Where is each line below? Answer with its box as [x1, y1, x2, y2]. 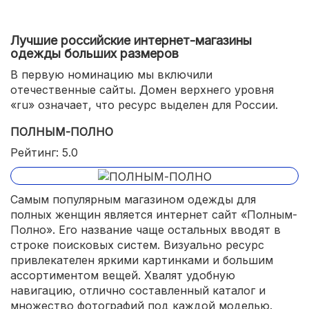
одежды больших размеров [10, 46, 179, 61]
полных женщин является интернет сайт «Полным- [10, 207, 297, 221]
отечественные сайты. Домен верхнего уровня [10, 83, 274, 97]
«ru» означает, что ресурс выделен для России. [10, 98, 278, 112]
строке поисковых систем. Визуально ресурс [10, 237, 264, 252]
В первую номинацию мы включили [10, 68, 212, 81]
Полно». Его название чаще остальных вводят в [10, 222, 281, 237]
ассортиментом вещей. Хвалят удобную [10, 268, 235, 282]
